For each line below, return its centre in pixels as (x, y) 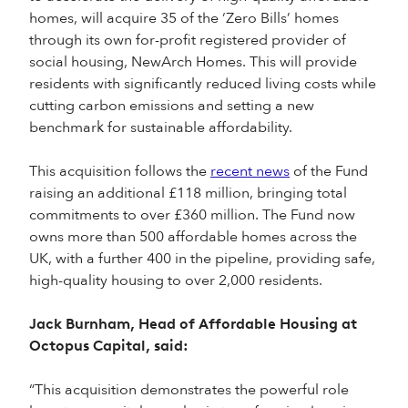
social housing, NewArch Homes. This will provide (193, 62)
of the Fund (329, 171)
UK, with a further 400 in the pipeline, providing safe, (202, 259)
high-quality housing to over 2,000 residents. (176, 280)
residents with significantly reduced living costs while (203, 84)
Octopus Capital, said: (109, 346)
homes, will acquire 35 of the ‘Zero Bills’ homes (184, 18)
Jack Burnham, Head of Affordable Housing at (193, 324)
